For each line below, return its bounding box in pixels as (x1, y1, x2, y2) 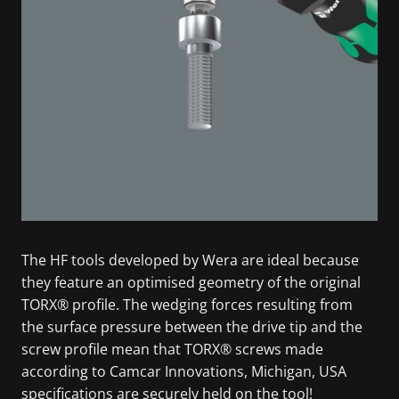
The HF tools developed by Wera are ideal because (21, 249, 359, 270)
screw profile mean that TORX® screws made (21, 338, 323, 359)
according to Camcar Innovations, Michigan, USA (21, 361, 346, 381)
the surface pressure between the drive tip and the (21, 316, 362, 337)
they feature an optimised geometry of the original (21, 272, 361, 292)
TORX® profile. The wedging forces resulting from (21, 294, 353, 314)
